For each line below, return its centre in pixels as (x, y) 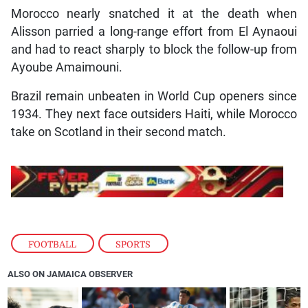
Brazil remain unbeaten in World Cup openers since (154, 96)
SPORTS (133, 244)
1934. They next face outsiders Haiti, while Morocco (154, 114)
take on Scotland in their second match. (118, 132)
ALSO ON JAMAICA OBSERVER (70, 274)
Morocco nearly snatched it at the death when (154, 13)
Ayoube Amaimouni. (66, 67)
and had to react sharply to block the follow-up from (154, 49)
